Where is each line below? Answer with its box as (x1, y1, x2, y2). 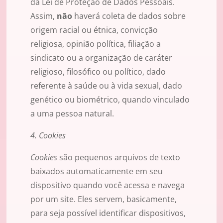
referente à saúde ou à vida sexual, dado (30, 80, 182, 92)
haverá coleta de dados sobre (74, 10, 186, 22)
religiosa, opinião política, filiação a (30, 38, 161, 50)
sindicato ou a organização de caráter (30, 52, 172, 64)
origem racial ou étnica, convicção (30, 24, 158, 36)
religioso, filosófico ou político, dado (30, 66, 166, 78)
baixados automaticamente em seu (30, 166, 163, 177)
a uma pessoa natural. (30, 108, 114, 119)
